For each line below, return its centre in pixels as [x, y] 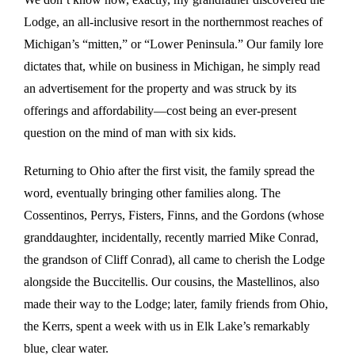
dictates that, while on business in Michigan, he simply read [172, 67]
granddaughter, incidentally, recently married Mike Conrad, [171, 238]
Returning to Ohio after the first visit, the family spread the [169, 171]
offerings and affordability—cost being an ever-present [160, 111]
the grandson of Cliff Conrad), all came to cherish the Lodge [174, 260]
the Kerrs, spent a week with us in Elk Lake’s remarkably [167, 326]
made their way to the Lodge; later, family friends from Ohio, [176, 304]
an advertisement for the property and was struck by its [160, 89]
